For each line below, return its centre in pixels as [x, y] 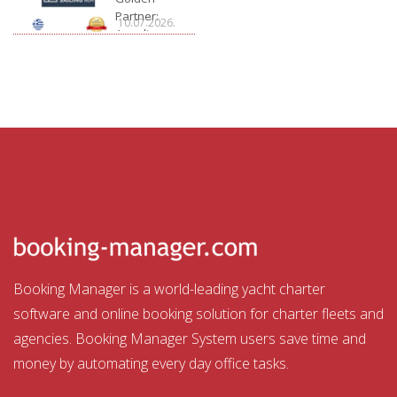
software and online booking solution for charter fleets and [198, 313]
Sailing [133, 51]
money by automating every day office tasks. [151, 363]
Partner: [137, 16]
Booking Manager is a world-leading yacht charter [169, 288]
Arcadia [136, 33]
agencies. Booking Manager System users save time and [190, 338]
